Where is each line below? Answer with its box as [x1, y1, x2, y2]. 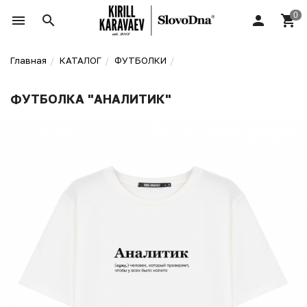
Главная [10, 55, 47, 66]
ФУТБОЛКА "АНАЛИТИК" [10, 91, 171, 106]
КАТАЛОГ [60, 55, 101, 66]
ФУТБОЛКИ [114, 55, 167, 66]
